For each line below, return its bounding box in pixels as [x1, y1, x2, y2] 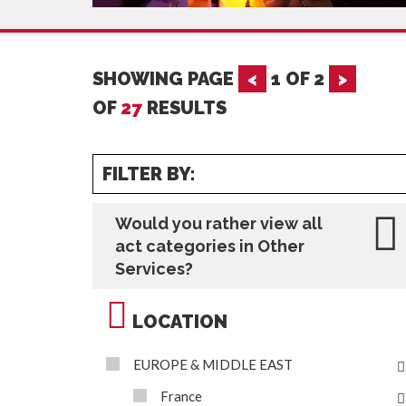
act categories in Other [115, 237, 304, 256]
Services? [115, 259, 193, 278]
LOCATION [128, 311, 227, 333]
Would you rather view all [115, 214, 323, 233]
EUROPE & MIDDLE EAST [133, 356, 293, 372]
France [160, 388, 202, 404]
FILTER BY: [102, 163, 196, 185]
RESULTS [142, 97, 227, 119]
